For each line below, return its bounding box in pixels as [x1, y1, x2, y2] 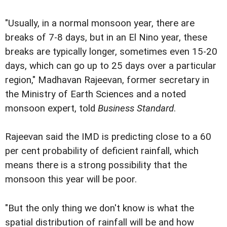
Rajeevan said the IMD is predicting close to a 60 [5, 131, 211, 143]
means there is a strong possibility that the [5, 160, 187, 171]
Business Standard [98, 103, 174, 115]
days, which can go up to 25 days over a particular [5, 60, 216, 72]
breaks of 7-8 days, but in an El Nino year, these [5, 32, 207, 44]
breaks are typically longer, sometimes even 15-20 [5, 46, 217, 58]
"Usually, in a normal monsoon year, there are [5, 18, 195, 29]
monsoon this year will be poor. [5, 174, 137, 185]
